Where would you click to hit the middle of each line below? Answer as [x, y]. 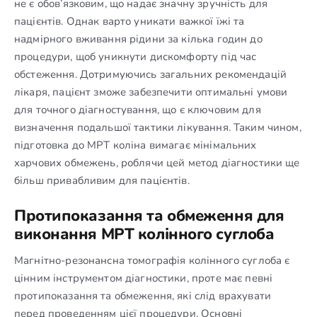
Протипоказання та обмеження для [149, 215]
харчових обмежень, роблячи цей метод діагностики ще [157, 162]
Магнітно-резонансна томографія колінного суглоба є [152, 260]
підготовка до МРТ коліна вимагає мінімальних [136, 145]
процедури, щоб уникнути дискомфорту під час [136, 56]
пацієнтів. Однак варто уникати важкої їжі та [129, 21]
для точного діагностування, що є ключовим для [138, 109]
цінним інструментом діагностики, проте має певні [144, 278]
